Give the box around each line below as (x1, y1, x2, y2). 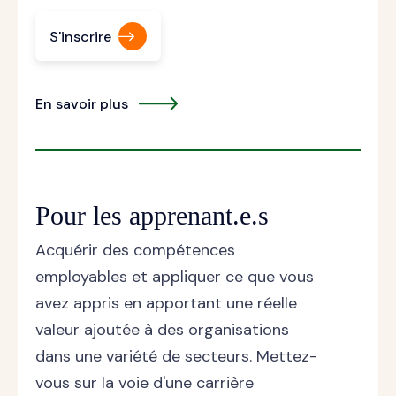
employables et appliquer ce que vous (35, 266, 314, 288)
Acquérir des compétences (35, 240, 235, 262)
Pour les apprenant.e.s (35, 201, 269, 231)
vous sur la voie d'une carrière (35, 372, 254, 394)
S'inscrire (49, 27, 111, 46)
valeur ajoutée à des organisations (35, 319, 289, 341)
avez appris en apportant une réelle (35, 293, 297, 315)
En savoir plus (35, 94, 128, 113)
